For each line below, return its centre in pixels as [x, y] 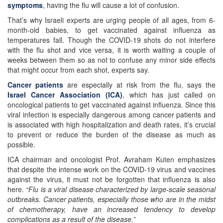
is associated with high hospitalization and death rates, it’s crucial [111, 124]
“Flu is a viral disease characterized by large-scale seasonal [121, 189]
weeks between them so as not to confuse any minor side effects [111, 59]
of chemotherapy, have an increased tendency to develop [111, 209]
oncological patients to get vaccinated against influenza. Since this [111, 104]
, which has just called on [169, 94]
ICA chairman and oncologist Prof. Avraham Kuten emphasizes [111, 159]
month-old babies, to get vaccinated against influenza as [111, 30]
